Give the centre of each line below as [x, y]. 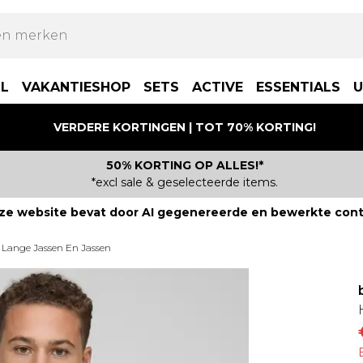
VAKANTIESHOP [76, 87]
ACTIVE [218, 87]
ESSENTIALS [298, 87]
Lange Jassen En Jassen [56, 248]
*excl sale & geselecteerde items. [185, 182]
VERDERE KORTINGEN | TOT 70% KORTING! [185, 127]
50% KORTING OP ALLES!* [185, 165]
